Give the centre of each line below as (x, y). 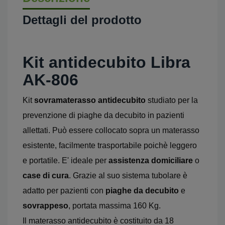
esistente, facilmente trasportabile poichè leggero (110, 145)
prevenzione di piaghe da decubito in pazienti (103, 115)
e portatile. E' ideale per (66, 160)
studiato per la (172, 100)
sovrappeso (45, 206)
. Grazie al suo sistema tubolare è (128, 176)
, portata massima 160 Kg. (115, 206)
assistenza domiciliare (151, 160)
